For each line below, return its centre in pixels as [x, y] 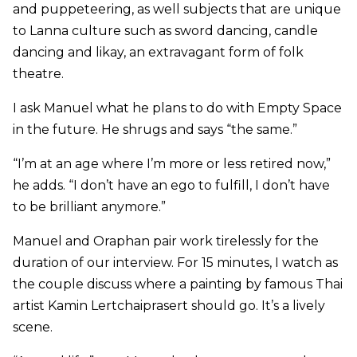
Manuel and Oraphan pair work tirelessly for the [166, 241]
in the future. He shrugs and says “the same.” [155, 130]
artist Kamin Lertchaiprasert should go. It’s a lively [169, 306]
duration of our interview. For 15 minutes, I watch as [175, 263]
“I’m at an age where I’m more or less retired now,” [172, 164]
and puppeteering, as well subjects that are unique [177, 10]
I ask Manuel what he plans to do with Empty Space [177, 108]
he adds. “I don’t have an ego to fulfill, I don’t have [171, 186]
